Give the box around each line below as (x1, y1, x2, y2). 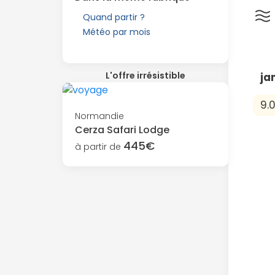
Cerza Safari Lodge (75, 122, 169, 137)
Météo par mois (83, 26, 150, 38)
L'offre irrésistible (106, 69, 185, 82)
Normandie (75, 109, 124, 122)
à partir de (75, 140, 123, 153)
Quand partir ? (83, 11, 145, 23)
